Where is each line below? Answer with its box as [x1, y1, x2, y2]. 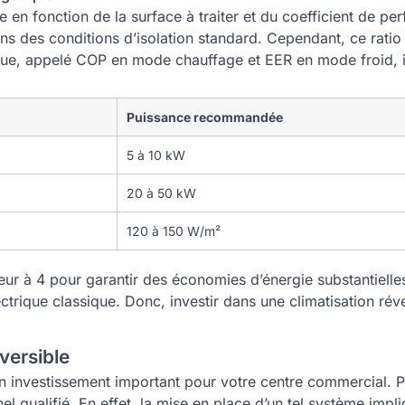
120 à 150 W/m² [127, 223, 221, 239]
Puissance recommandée [127, 109, 283, 125]
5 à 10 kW [127, 147, 185, 163]
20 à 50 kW [127, 185, 196, 201]
